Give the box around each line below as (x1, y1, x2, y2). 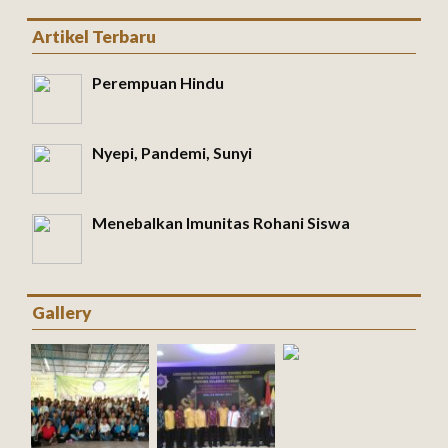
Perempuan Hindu (91, 73, 224, 93)
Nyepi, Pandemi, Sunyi (91, 143, 252, 163)
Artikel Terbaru (31, 26, 156, 48)
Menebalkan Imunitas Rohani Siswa (91, 213, 350, 233)
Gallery (31, 302, 92, 324)
